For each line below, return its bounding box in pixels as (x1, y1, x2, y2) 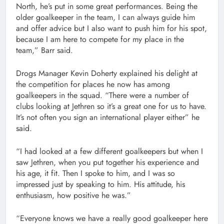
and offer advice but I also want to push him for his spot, (16, 22, 207, 34)
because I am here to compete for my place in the (16, 33, 184, 45)
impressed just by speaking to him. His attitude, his (16, 178, 185, 190)
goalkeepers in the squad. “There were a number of (16, 89, 189, 101)
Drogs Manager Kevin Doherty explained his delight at (16, 67, 197, 79)
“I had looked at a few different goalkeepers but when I (16, 145, 203, 157)
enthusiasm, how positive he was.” (16, 189, 131, 201)
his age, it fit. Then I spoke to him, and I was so (16, 167, 175, 179)
